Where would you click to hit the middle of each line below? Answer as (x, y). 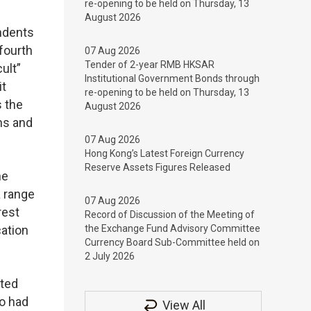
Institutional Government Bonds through (172, 78)
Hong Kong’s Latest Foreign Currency (165, 153)
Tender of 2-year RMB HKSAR (150, 65)
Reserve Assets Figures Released (158, 167)
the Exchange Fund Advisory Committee (173, 228)
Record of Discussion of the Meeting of (170, 215)
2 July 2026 (110, 256)
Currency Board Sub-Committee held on (172, 242)
